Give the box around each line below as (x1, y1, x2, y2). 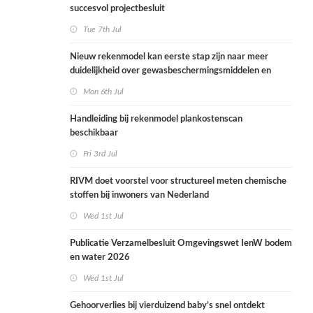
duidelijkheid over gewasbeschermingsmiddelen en (70, 66, 271, 76)
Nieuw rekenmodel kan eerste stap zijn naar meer (70, 52, 268, 62)
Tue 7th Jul (83, 25, 122, 34)
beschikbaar (70, 129, 118, 138)
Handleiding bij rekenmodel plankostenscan (70, 115, 242, 124)
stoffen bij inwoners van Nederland (70, 191, 209, 201)
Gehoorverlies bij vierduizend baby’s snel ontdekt (70, 301, 265, 311)
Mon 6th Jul (83, 87, 124, 96)
